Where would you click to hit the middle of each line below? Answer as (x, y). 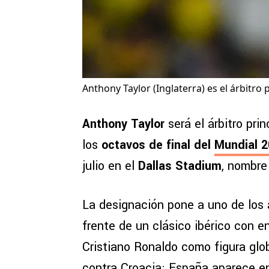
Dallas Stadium (180, 166)
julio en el (110, 166)
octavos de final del (158, 145)
